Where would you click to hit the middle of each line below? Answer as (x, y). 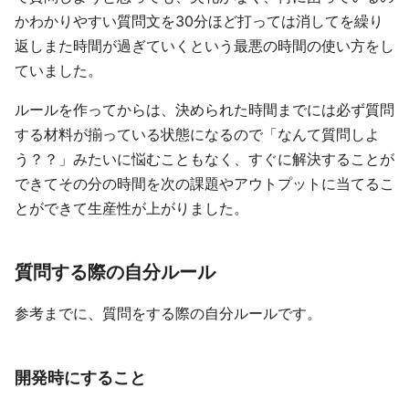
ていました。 (58, 70)
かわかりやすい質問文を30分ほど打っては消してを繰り (199, 21)
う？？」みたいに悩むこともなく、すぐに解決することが (204, 159)
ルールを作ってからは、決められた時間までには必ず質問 (204, 110)
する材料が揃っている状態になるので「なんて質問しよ (197, 134)
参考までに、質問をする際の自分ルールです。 (168, 313)
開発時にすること (80, 377)
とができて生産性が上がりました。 (131, 208)
